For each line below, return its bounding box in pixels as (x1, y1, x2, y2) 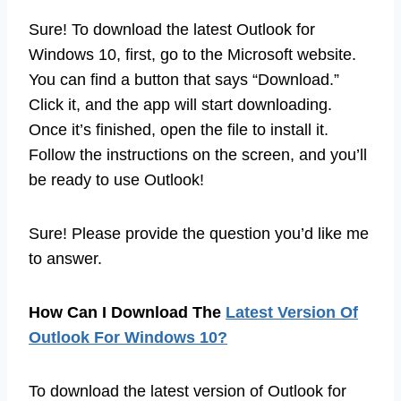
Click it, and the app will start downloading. (29, 95, 332, 114)
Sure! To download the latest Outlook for (29, 20, 315, 38)
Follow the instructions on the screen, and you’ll (29, 145, 367, 164)
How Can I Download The (29, 303, 226, 321)
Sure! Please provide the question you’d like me (29, 224, 369, 243)
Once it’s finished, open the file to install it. (29, 120, 328, 139)
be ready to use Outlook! (29, 170, 204, 189)
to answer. (29, 249, 102, 268)
